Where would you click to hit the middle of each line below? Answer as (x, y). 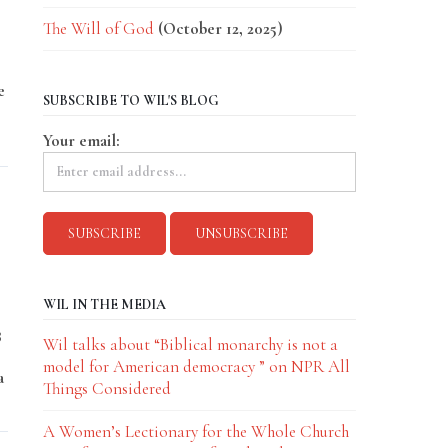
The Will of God (98, 28)
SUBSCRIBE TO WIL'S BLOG (130, 100)
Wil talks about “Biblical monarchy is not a (190, 344)
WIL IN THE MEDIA (104, 304)
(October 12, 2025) (220, 28)
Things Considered (106, 388)
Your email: (81, 140)
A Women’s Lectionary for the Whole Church (195, 431)
